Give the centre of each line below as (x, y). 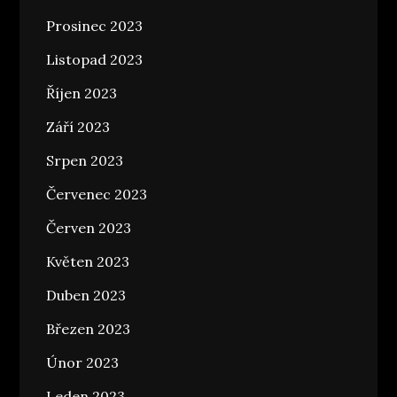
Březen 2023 (89, 328)
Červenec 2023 (97, 194)
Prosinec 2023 (95, 25)
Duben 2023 (86, 295)
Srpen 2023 (85, 160)
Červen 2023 (89, 227)
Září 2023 (78, 126)
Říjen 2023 (82, 93)
